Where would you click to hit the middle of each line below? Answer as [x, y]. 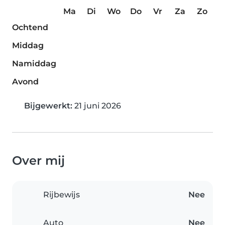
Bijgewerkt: [48, 106]
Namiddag [34, 64]
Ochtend [30, 28]
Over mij [38, 161]
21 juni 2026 [97, 106]
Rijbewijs [62, 195]
